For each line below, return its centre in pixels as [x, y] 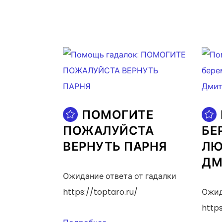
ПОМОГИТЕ [118, 114]
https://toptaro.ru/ [100, 192]
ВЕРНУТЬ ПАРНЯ [115, 146]
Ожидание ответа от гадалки [120, 176]
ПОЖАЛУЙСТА [108, 130]
